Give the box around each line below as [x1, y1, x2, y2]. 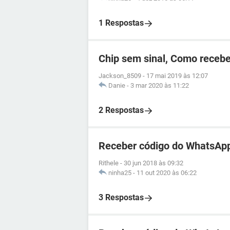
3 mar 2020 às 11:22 [130, 82, 189, 89]
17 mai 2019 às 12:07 [146, 72, 208, 80]
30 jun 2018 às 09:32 [124, 159, 183, 167]
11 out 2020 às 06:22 [137, 169, 197, 177]
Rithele [99, 159, 119, 167]
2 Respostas [99, 105, 144, 115]
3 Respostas [99, 193, 144, 202]
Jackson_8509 [99, 72, 141, 80]
